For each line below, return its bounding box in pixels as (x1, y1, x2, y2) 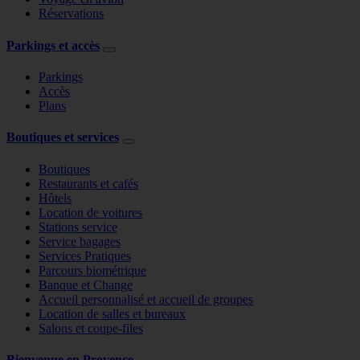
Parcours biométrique (39, 263, 146, 277)
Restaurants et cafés (39, 176, 138, 190)
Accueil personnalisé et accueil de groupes (39, 292, 253, 306)
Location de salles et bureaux (39, 306, 186, 321)
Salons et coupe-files (39, 321, 143, 335)
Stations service (39, 219, 117, 234)
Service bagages (39, 234, 121, 248)
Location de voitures (39, 205, 142, 219)
